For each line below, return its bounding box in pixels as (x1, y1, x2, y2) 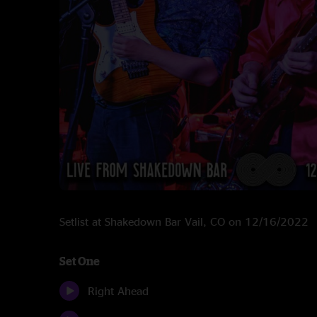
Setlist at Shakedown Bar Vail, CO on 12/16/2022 (59, 215, 309, 228)
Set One (59, 255, 100, 267)
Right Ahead (88, 284, 149, 297)
